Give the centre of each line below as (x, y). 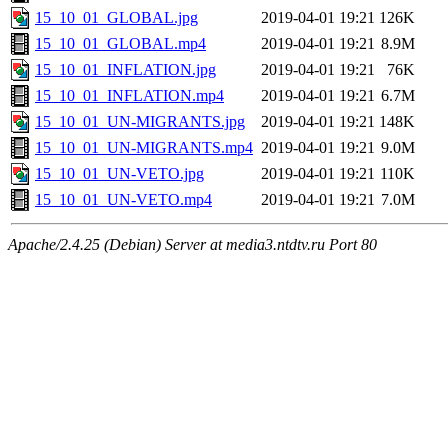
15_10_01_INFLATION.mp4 (129, 96)
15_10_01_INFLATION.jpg (125, 70)
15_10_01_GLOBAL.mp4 (120, 44)
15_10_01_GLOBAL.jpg (116, 18)
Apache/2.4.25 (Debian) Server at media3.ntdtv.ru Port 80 (192, 245)
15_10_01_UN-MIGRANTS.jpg (140, 122)
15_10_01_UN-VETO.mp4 (123, 200)
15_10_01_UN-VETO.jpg (119, 174)
